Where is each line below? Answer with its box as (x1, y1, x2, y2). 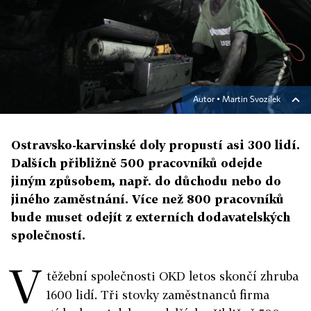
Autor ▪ (193, 96, 222, 105)
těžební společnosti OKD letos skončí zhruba (47, 269, 299, 284)
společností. (11, 228, 85, 243)
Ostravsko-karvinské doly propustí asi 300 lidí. (11, 137, 300, 153)
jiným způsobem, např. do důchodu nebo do (11, 174, 281, 189)
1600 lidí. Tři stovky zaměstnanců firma (47, 287, 269, 303)
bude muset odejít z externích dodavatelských (11, 210, 290, 225)
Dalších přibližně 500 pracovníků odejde (11, 155, 262, 171)
